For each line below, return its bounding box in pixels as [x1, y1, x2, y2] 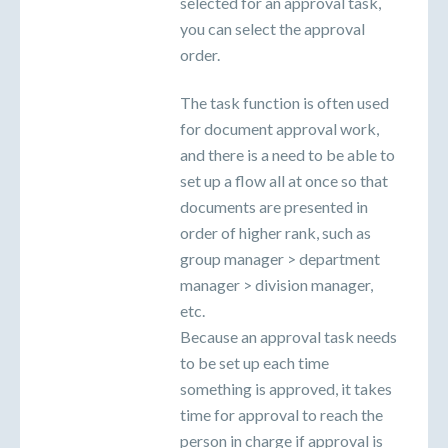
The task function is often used [180, 92, 389, 112]
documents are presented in [180, 196, 368, 216]
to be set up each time [180, 352, 329, 372]
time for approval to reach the [180, 404, 383, 424]
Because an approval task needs [180, 326, 397, 346]
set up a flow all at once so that [180, 170, 388, 190]
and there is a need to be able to [180, 144, 395, 164]
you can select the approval [180, 18, 365, 38]
